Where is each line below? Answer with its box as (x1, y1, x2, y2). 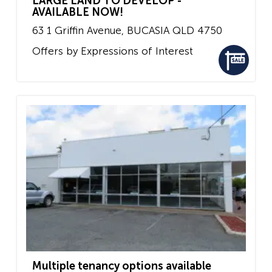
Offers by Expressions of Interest (32, 44, 193, 57)
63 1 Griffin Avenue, (32, 24, 124, 37)
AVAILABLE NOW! (32, 5, 123, 19)
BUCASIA (127, 24, 169, 37)
